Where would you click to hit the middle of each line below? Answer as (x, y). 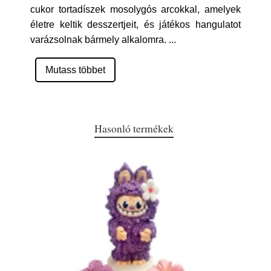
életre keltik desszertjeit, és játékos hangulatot (135, 24)
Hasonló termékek (134, 128)
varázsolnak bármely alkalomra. (100, 40)
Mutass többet (75, 70)
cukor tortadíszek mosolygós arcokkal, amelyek (135, 9)
